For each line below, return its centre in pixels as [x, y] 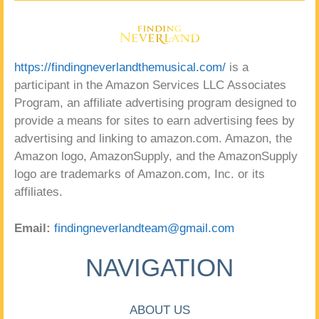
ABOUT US [159, 310]
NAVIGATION [159, 268]
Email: [32, 228]
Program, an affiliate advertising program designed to [155, 103]
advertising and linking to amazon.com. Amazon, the [153, 139]
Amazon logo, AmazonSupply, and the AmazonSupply [156, 157]
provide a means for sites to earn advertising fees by [155, 121]
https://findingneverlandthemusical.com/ [120, 68]
